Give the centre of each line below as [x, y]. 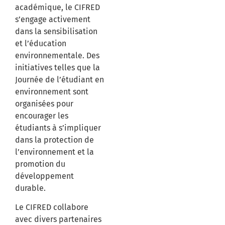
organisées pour [44, 103]
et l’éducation [41, 43]
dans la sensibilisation [56, 31]
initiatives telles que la [58, 67]
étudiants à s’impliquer [58, 128]
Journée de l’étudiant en [60, 79]
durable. [30, 188]
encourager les [42, 116]
